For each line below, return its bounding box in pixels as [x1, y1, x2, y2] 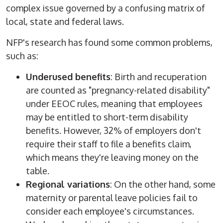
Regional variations [26, 179, 111, 190]
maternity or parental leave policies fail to [26, 192, 198, 204]
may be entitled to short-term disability [26, 111, 189, 123]
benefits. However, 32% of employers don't [26, 125, 202, 136]
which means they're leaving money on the [26, 152, 199, 163]
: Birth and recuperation [111, 71, 207, 83]
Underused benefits [26, 71, 111, 83]
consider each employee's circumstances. [26, 206, 195, 217]
